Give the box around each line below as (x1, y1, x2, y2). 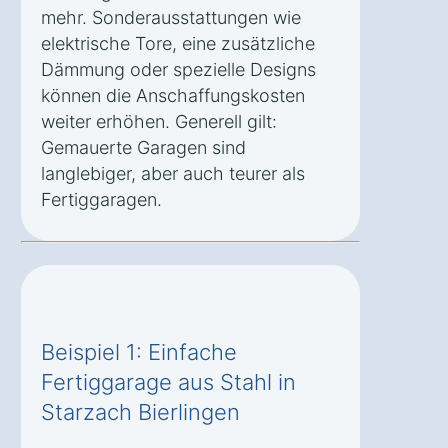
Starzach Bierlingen (41, 398, 240, 425)
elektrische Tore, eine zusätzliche (41, 32, 315, 54)
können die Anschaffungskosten (41, 84, 305, 106)
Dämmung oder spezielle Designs (41, 58, 316, 80)
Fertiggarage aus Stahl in (41, 368, 296, 395)
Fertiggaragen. (41, 188, 162, 210)
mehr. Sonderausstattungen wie (41, 6, 301, 28)
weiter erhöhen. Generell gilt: (41, 110, 277, 132)
